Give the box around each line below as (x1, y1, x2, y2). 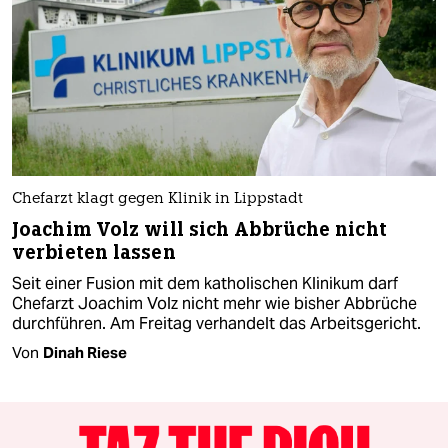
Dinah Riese (43, 343, 127, 363)
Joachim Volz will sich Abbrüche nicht (12, 217, 387, 243)
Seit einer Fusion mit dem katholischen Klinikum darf (12, 273, 398, 295)
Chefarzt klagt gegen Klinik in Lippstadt (12, 192, 303, 208)
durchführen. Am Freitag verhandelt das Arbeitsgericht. (12, 313, 421, 335)
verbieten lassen (12, 240, 176, 266)
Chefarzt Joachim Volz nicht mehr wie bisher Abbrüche (12, 293, 417, 315)
